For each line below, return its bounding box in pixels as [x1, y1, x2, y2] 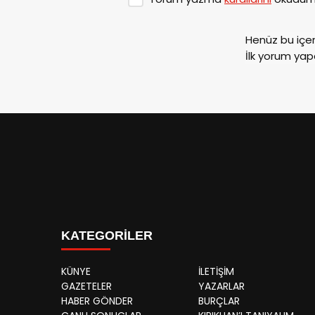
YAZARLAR [198, 278, 245, 293]
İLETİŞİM [198, 264, 234, 278]
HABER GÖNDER [61, 293, 133, 308]
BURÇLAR [198, 293, 240, 308]
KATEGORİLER [61, 228, 153, 243]
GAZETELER [61, 278, 112, 293]
